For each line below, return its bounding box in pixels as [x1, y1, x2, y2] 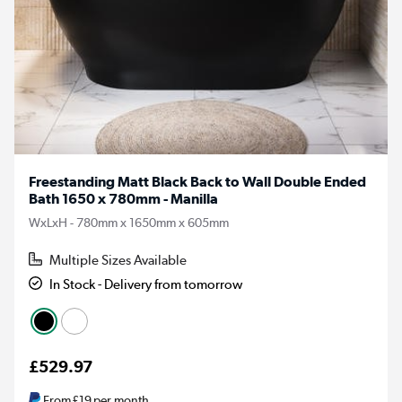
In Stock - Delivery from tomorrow [49, 275, 243, 293]
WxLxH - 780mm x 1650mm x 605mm [29, 214, 229, 231]
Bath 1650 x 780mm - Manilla [29, 189, 218, 207]
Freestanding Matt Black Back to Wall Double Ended [29, 172, 366, 190]
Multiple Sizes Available [49, 251, 188, 268]
